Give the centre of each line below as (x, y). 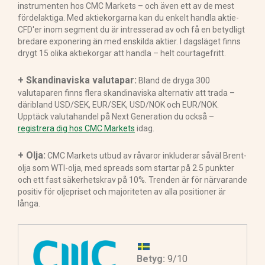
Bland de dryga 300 (173, 81)
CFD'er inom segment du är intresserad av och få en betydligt (131, 30)
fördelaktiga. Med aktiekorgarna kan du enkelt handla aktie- (128, 18)
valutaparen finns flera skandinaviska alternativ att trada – (126, 93)
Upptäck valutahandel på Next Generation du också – (116, 117)
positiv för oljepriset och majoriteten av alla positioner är (122, 192)
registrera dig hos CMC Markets (76, 129)
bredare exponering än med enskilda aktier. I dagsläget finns (129, 42)
